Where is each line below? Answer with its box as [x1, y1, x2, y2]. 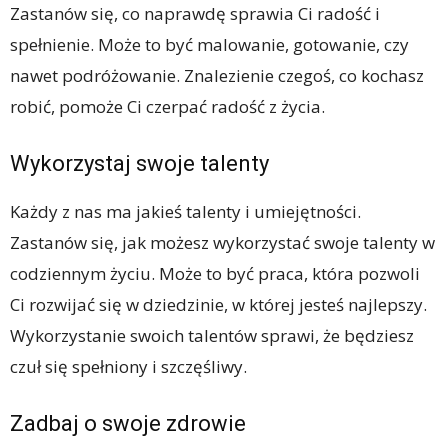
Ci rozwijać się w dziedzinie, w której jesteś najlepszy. [10, 293, 427, 317]
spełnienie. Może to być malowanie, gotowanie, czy [10, 33, 409, 57]
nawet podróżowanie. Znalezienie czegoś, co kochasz [10, 64, 424, 88]
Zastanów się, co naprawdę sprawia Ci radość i [10, 2, 380, 26]
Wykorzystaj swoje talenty [10, 151, 269, 177]
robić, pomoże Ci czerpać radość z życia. [10, 95, 325, 119]
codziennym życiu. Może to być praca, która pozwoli [10, 262, 420, 286]
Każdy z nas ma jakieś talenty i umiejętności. [10, 200, 361, 224]
